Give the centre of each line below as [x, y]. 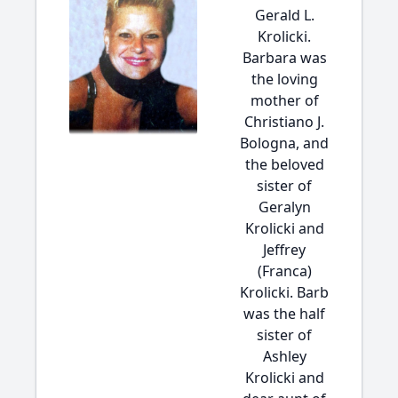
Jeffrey [284, 250]
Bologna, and [284, 143]
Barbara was [284, 58]
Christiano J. [284, 122]
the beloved [284, 164]
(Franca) [284, 271]
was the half [284, 314]
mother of [284, 100]
